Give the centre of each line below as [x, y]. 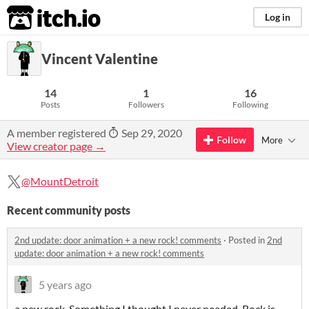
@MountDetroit [60, 181]
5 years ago [65, 285]
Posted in [248, 240]
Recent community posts [69, 210]
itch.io [37, 18]
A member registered [58, 133]
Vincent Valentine [100, 59]
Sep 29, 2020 [151, 133]
